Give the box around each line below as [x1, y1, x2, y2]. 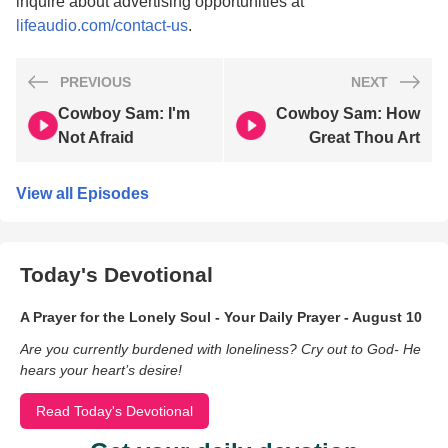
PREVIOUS [60, 73, 131, 90]
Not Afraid [58, 128, 134, 146]
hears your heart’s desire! [20, 361, 182, 378]
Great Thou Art [309, 128, 420, 146]
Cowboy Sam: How [276, 104, 420, 122]
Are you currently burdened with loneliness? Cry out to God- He [20, 340, 421, 357]
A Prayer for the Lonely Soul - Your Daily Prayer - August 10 [20, 308, 422, 325]
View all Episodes [16, 184, 149, 202]
